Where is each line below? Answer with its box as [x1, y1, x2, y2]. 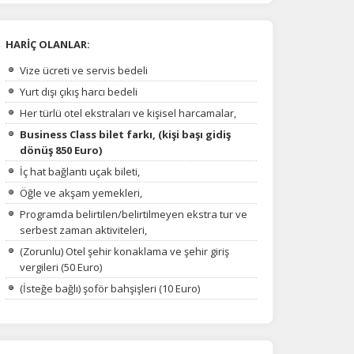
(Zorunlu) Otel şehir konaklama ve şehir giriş [20, 243, 229, 258]
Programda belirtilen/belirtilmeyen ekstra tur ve [20, 206, 247, 221]
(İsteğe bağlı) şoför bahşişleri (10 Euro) [20, 281, 200, 296]
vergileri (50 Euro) [20, 259, 102, 274]
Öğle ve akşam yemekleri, [20, 185, 142, 200]
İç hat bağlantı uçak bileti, [20, 164, 140, 179]
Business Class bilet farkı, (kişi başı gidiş [20, 126, 231, 141]
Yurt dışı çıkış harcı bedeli [20, 84, 137, 99]
